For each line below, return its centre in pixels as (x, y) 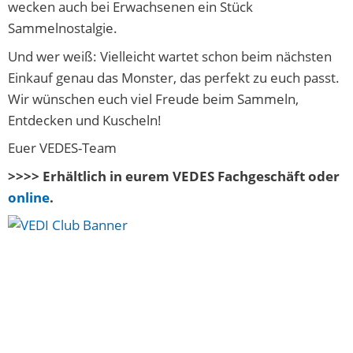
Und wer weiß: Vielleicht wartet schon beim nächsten (170, 56)
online (29, 197)
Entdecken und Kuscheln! (86, 119)
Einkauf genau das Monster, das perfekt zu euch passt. (174, 77)
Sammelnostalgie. (64, 28)
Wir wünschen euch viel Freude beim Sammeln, (153, 98)
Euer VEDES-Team (64, 148)
